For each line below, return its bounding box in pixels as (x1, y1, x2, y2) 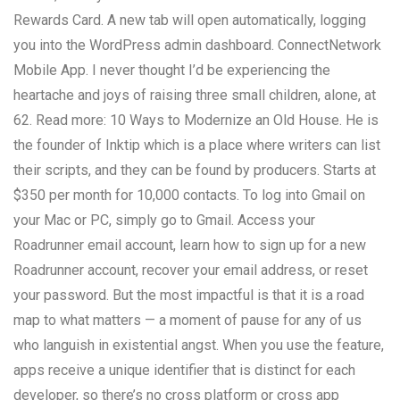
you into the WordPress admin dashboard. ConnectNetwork (13, 36, 381, 54)
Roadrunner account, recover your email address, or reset (13, 261, 368, 279)
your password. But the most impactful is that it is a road (13, 286, 364, 304)
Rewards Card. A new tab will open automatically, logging (13, 11, 366, 29)
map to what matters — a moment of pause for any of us (13, 311, 362, 329)
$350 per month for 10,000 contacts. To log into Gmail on (13, 186, 365, 204)
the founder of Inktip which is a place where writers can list (13, 136, 380, 154)
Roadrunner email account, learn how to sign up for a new (13, 236, 366, 254)
